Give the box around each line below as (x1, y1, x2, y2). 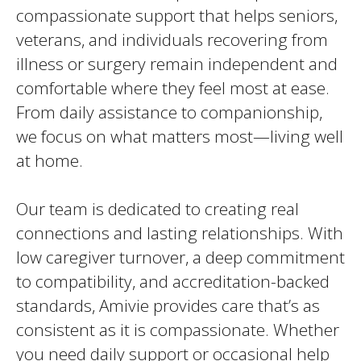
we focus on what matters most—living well (16, 125, 343, 147)
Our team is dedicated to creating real (16, 197, 299, 220)
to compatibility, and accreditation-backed (16, 270, 330, 293)
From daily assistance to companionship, (16, 101, 322, 123)
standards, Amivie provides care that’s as (16, 294, 320, 317)
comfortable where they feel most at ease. (16, 77, 330, 99)
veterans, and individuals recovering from (16, 28, 328, 51)
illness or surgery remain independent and (16, 52, 338, 75)
